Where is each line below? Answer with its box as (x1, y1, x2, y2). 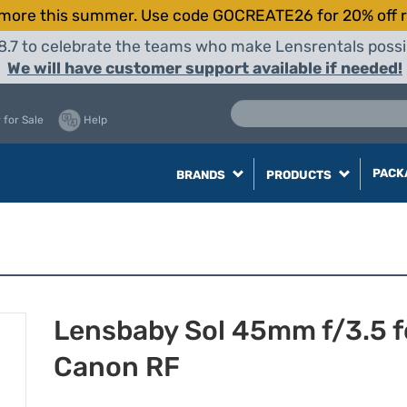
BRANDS (175, 168, 228, 182)
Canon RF (54, 351, 180, 383)
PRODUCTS (265, 168, 334, 182)
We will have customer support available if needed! (7, 59, 402, 77)
